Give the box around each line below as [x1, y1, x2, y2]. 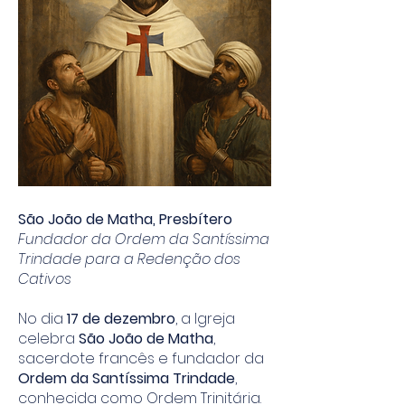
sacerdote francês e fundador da [18, 348, 264, 369]
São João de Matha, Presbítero [18, 209, 232, 230]
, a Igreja [175, 308, 235, 329]
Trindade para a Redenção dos [18, 249, 240, 269]
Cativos [18, 268, 71, 289]
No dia [18, 308, 67, 329]
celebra [18, 328, 79, 349]
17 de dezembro [67, 308, 175, 329]
